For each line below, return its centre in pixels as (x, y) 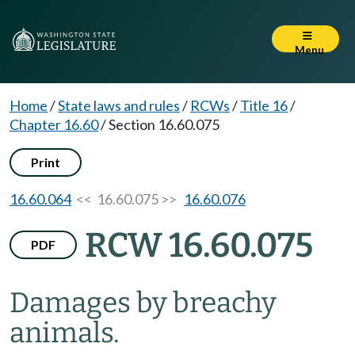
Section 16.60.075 (164, 124)
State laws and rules (119, 105)
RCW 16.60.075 (199, 245)
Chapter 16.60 (54, 124)
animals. (65, 333)
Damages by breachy (143, 303)
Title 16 (264, 105)
